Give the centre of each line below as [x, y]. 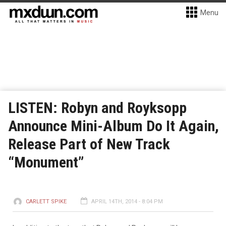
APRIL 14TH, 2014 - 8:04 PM [127, 202]
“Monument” [46, 162]
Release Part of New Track [89, 144]
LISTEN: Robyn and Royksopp [97, 108]
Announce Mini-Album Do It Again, [114, 126]
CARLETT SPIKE [46, 202]
